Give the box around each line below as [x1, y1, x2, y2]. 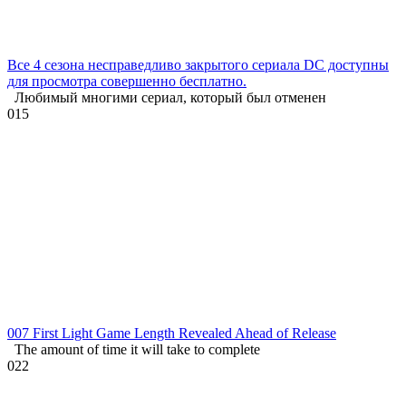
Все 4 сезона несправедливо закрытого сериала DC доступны [7, 56, 389, 72]
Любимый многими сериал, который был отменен [7, 89, 326, 105]
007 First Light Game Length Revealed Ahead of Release [7, 324, 336, 341]
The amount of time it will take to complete [7, 341, 260, 357]
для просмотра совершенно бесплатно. [7, 72, 246, 89]
